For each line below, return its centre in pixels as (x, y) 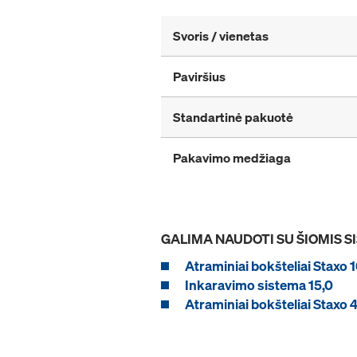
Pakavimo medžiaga (232, 158)
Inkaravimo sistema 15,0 (259, 285)
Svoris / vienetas (221, 36)
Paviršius (199, 77)
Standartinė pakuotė (233, 118)
